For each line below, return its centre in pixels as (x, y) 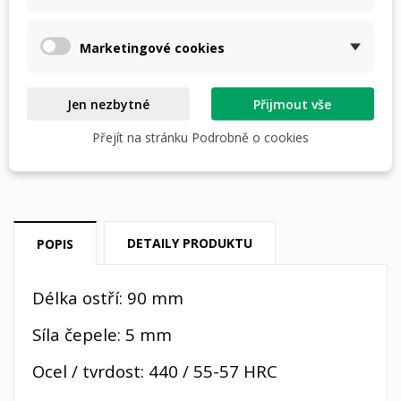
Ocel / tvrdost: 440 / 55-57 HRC (155, 371)
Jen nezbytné (109, 104)
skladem (210, 103)
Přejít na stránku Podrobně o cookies (200, 137)
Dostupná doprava (200, 150)
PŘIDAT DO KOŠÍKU (204, 59)
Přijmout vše (293, 104)
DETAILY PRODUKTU (190, 243)
